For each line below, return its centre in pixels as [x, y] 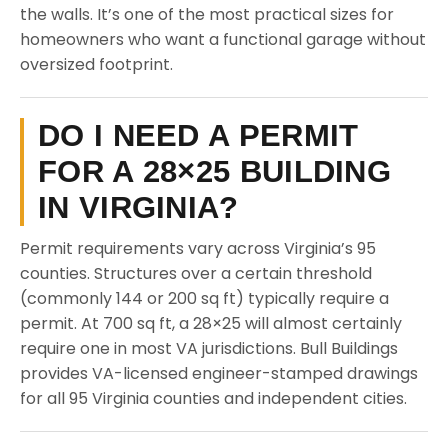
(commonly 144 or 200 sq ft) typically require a [204, 298]
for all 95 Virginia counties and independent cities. [213, 398]
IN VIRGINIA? [138, 207]
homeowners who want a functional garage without [223, 39]
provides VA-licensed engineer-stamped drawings [219, 373]
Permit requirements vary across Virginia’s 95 [198, 248]
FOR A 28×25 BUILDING [214, 171]
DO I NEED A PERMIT [198, 135]
